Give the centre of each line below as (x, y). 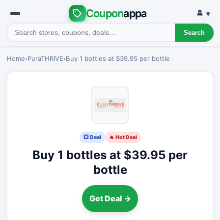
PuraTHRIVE (45, 58)
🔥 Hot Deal (123, 137)
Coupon (105, 13)
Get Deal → (110, 199)
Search (194, 32)
